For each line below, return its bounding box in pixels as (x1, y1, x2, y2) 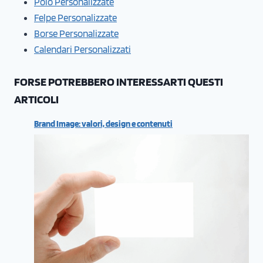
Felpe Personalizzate (34, 12, 117, 23)
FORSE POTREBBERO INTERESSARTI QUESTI (14, 74, 223, 89)
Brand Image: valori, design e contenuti (34, 118, 173, 129)
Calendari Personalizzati (34, 43, 131, 55)
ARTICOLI (14, 92, 59, 106)
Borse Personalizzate (34, 28, 119, 39)
